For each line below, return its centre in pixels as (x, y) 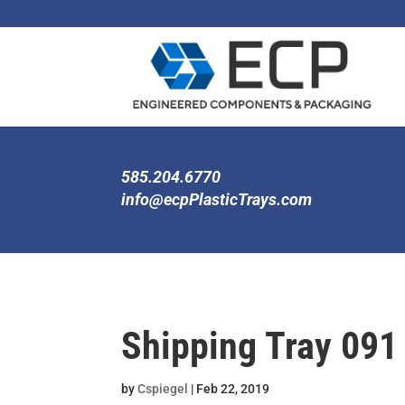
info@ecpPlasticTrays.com (217, 199)
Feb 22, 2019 (233, 389)
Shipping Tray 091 (260, 346)
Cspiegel (163, 389)
